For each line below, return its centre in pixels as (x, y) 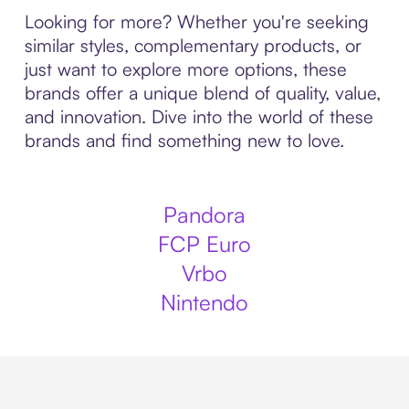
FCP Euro (204, 244)
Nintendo (204, 302)
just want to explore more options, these (185, 69)
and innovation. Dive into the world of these (199, 116)
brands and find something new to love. (184, 140)
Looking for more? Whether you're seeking (196, 21)
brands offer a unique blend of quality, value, (202, 93)
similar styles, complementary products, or (193, 45)
